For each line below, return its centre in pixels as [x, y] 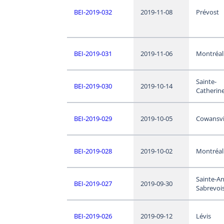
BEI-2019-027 [93, 184]
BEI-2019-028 [93, 151]
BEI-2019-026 [93, 216]
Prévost [207, 12]
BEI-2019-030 [93, 86]
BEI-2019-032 [93, 12]
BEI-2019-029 [93, 119]
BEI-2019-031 [93, 54]
